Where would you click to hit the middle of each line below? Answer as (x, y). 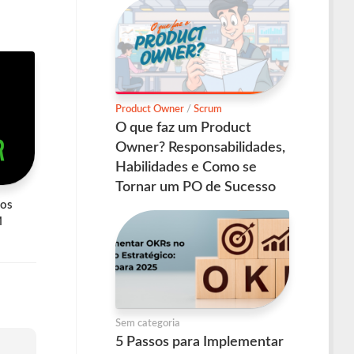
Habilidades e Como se (186, 168)
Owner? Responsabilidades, (200, 148)
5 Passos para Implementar (200, 342)
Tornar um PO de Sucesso (196, 188)
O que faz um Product (183, 128)
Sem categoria (148, 323)
